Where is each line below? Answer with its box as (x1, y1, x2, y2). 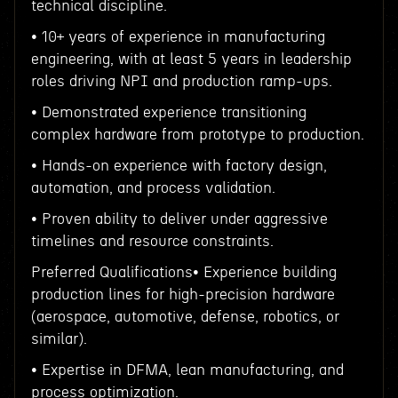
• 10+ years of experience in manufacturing (30, 29, 325, 44)
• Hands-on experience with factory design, (30, 158, 327, 173)
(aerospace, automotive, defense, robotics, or (30, 309, 339, 324)
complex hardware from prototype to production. (30, 127, 364, 142)
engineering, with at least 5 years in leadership (30, 52, 352, 67)
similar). (30, 331, 87, 346)
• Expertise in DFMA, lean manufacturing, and (30, 362, 344, 378)
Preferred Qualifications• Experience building (30, 265, 337, 280)
